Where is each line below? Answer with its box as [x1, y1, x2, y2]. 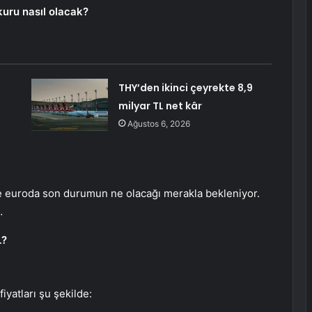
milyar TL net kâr [118, 99, 202, 114]
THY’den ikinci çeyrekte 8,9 [118, 81, 253, 95]
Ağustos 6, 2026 [127, 118, 190, 130]
